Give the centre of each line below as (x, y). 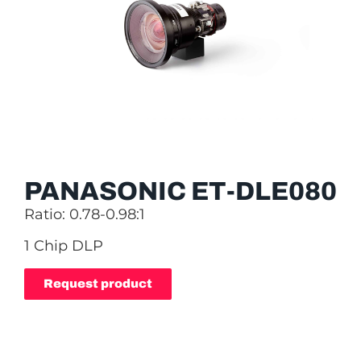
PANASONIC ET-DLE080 (180, 191)
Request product (98, 283)
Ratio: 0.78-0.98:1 (85, 214)
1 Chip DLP (64, 246)
